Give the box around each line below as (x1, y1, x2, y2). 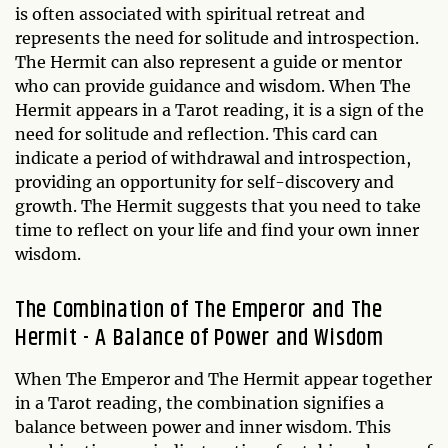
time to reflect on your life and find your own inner (15, 220, 419, 241)
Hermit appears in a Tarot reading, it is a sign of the (15, 100, 424, 121)
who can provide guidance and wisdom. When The (15, 76, 411, 97)
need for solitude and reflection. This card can (15, 124, 378, 145)
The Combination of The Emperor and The (15, 292, 383, 329)
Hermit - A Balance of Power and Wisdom (15, 320, 384, 357)
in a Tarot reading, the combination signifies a (15, 393, 384, 414)
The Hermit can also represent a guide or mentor (15, 52, 402, 73)
